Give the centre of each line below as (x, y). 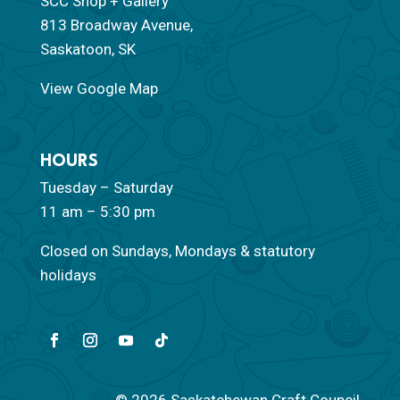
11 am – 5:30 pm (97, 212)
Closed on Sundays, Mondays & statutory (177, 251)
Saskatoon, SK (87, 50)
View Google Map (99, 89)
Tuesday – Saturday (106, 188)
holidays (68, 275)
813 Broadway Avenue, (116, 25)
